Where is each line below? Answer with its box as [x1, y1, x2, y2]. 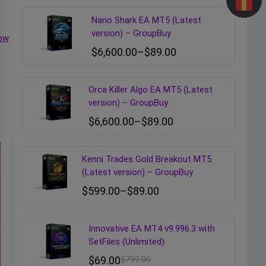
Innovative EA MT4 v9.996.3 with [88, 223, 216, 235]
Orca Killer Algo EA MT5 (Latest [88, 84, 213, 96]
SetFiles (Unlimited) [88, 236, 165, 248]
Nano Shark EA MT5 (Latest [91, 15, 202, 26]
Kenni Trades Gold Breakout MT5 [81, 154, 211, 165]
